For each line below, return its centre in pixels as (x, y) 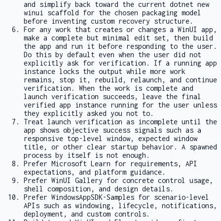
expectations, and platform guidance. (95, 172)
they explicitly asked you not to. (89, 113)
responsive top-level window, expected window (110, 139)
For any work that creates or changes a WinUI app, (120, 30)
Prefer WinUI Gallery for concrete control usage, (118, 181)
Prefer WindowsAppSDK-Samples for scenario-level (116, 197)
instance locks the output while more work (105, 72)
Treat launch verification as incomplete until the (120, 122)
